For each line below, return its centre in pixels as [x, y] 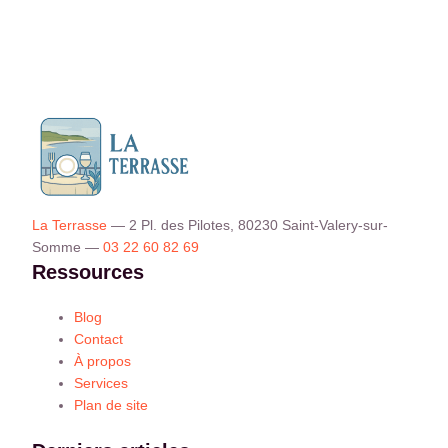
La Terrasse [69, 225]
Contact [98, 339]
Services [101, 383]
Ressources [88, 272]
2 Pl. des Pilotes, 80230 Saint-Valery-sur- [258, 225]
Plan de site [111, 405]
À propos [102, 361]
